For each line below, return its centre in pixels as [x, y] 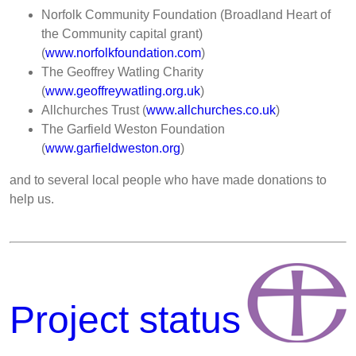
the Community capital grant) [122, 33]
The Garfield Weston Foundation [133, 129]
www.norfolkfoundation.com [123, 52]
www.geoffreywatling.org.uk [123, 91]
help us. [32, 199]
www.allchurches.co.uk [211, 110]
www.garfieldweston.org [113, 148]
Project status [125, 319]
